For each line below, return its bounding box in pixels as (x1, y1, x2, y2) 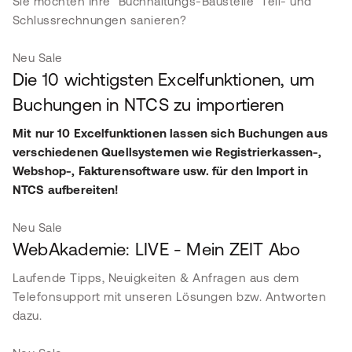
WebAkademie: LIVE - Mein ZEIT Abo (13, 240, 301, 259)
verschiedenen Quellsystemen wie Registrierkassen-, (13, 145, 322, 159)
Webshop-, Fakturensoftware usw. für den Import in (13, 164, 309, 178)
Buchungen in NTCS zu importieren (13, 95, 284, 115)
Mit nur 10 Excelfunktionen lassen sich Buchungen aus (13, 126, 328, 140)
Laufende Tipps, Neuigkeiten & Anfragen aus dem (13, 271, 299, 284)
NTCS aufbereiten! (13, 183, 119, 196)
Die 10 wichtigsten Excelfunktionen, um (13, 70, 315, 90)
